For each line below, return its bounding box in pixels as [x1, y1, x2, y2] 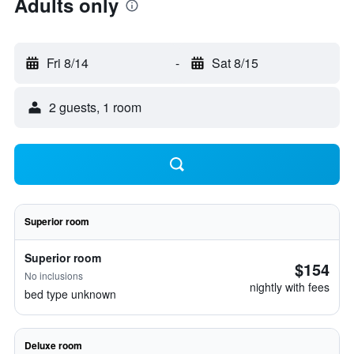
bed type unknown [24, 286, 116, 302]
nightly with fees [250, 279, 330, 295]
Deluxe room [24, 338, 82, 352]
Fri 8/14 [47, 54, 88, 72]
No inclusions [24, 269, 83, 282]
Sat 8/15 [211, 54, 258, 72]
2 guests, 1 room [49, 98, 141, 116]
